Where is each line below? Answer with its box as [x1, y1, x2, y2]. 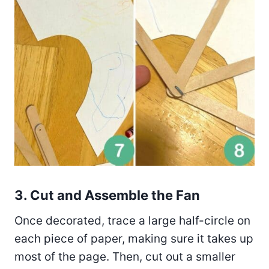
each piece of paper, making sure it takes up [14, 231, 253, 246]
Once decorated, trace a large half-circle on [14, 213, 250, 228]
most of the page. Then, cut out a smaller [14, 249, 235, 264]
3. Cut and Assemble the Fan [14, 187, 200, 203]
